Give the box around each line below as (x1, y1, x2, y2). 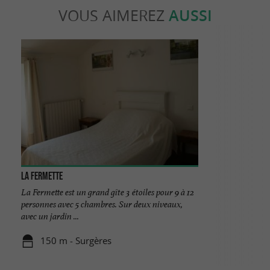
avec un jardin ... (20, 210, 79, 222)
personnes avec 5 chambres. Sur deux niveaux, (20, 198, 183, 210)
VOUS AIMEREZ (58, 5, 169, 26)
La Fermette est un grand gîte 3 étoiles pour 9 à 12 (20, 186, 194, 198)
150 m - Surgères (40, 234, 112, 246)
